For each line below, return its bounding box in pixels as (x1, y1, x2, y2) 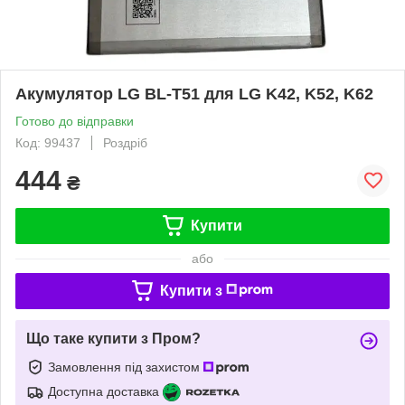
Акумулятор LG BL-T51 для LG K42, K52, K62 (15, 84, 373, 103)
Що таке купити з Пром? (26, 330, 201, 346)
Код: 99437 (15, 135, 80, 150)
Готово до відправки (15, 113, 134, 128)
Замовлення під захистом (48, 359, 203, 374)
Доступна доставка (48, 383, 159, 399)
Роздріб (103, 135, 147, 150)
